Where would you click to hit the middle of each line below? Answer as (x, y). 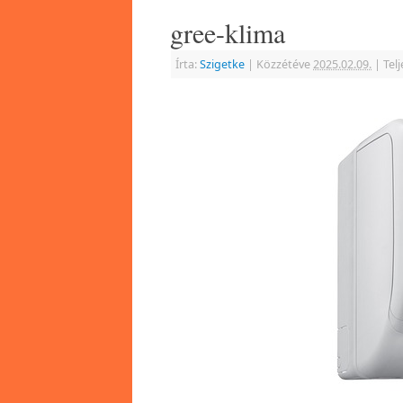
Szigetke (222, 65)
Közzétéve (283, 65)
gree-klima (228, 33)
